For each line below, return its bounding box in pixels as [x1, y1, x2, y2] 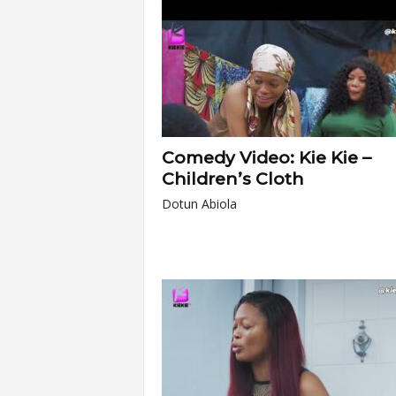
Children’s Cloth [161, 169, 304, 189]
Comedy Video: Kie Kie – [161, 148, 371, 168]
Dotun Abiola [161, 195, 237, 212]
